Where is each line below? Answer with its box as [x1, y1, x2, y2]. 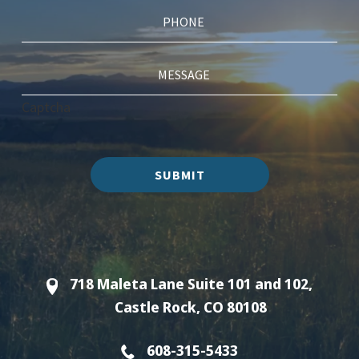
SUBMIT [154, 166, 205, 183]
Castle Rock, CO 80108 [115, 296, 268, 317]
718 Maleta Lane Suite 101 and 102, [69, 273, 313, 293]
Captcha [22, 98, 71, 116]
